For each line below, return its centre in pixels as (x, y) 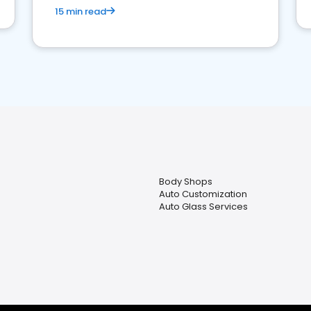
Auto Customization (203, 194)
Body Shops (186, 182)
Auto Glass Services (203, 207)
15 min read (81, 11)
